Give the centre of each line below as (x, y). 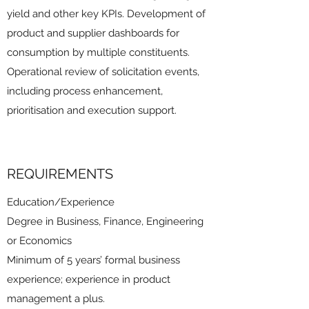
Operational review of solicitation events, (103, 72)
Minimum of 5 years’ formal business (93, 260)
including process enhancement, (85, 91)
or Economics (39, 241)
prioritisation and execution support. (92, 110)
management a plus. (56, 299)
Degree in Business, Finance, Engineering (105, 221)
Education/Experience (61, 202)
